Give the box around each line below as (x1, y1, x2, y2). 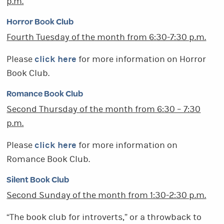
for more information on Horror (76, 54, 206, 64)
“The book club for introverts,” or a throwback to (6, 212, 202, 222)
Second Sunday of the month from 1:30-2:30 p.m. (6, 190, 206, 200)
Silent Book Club (6, 173, 69, 185)
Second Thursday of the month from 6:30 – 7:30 (6, 104, 201, 114)
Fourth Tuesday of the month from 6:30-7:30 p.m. (6, 32, 206, 42)
